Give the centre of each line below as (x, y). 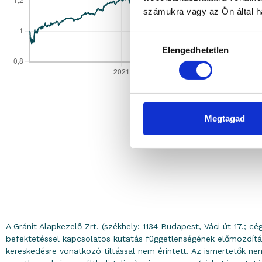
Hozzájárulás (155, 39)
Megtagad (225, 118)
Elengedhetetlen (195, 50)
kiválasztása (154, 53)
